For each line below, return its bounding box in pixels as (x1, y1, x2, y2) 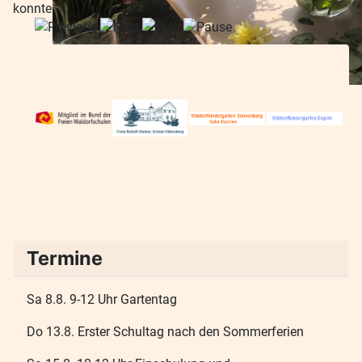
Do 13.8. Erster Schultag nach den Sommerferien (27, 324, 304, 340)
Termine (27, 246, 103, 271)
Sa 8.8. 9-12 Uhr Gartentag (27, 292, 177, 308)
